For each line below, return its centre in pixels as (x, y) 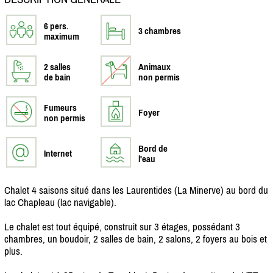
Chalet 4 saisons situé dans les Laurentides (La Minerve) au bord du (136, 190)
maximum (62, 36)
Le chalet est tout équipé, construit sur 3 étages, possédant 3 (122, 226)
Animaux (154, 66)
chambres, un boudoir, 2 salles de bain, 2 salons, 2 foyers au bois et (136, 239)
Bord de (153, 148)
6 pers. (56, 26)
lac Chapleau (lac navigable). (60, 202)
